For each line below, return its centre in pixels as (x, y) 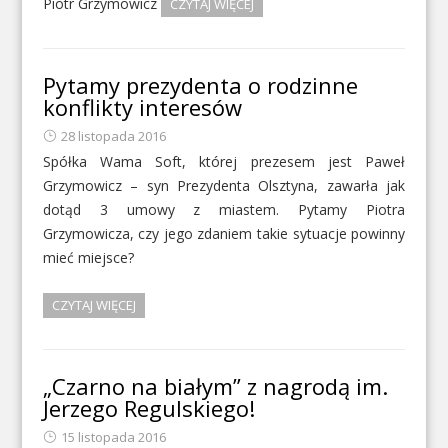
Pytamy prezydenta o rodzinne (200, 85)
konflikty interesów (142, 107)
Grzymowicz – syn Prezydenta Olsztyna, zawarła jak (224, 186)
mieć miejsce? (88, 258)
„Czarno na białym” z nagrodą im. (215, 386)
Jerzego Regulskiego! (148, 408)
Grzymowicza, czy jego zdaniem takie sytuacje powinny (224, 234)
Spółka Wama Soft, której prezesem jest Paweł (224, 162)
